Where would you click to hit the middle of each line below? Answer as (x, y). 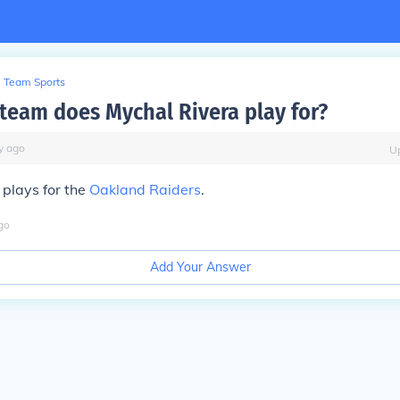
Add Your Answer (200, 267)
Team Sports (34, 82)
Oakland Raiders (145, 189)
